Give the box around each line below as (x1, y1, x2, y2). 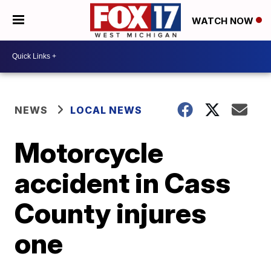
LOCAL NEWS (70, 103, 143, 116)
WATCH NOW (192, 15, 256, 27)
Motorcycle (15, 135, 164, 169)
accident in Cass (15, 165, 231, 200)
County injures (15, 195, 207, 230)
